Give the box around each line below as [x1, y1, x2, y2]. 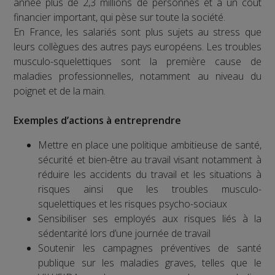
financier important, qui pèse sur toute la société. [14, 10, 226, 25]
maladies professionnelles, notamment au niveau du [14, 69, 261, 83]
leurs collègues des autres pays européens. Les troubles [14, 40, 261, 54]
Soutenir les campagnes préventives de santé [38, 241, 261, 255]
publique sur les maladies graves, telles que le [38, 256, 261, 270]
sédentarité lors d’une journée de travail [38, 227, 211, 241]
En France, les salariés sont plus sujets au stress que [14, 25, 261, 39]
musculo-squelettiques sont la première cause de [14, 55, 261, 69]
